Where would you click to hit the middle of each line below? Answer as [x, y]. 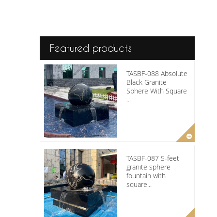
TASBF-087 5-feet [153, 158]
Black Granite [147, 82]
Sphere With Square [157, 91]
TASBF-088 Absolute [157, 73]
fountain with [146, 175]
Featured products [91, 48]
